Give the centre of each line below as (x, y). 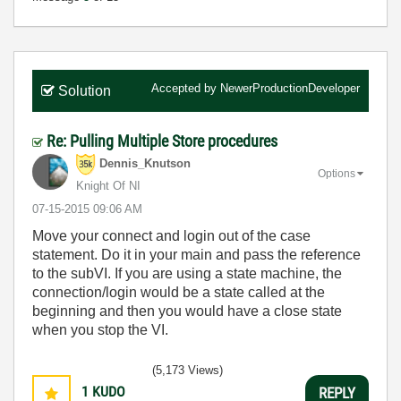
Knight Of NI (108, 186)
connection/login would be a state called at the (179, 292)
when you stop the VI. (100, 330)
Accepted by (186, 88)
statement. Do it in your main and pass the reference (196, 255)
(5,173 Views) (188, 370)
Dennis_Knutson (145, 164)
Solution (85, 91)
